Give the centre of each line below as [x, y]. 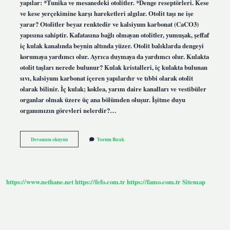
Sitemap [194, 182]
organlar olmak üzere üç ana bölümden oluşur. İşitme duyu [102, 99]
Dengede [76, 153]
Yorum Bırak [110, 139]
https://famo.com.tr [154, 182]
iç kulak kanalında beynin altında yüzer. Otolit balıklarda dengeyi [112, 45]
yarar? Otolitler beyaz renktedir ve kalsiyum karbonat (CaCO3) [109, 24]
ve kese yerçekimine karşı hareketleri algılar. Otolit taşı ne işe [107, 13]
